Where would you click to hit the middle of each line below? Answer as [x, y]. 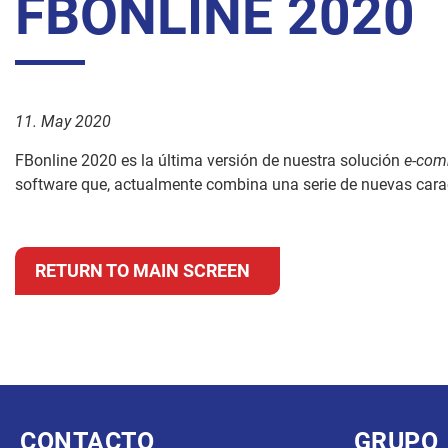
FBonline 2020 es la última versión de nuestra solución [209, 160]
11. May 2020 [63, 121]
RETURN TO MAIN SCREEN [142, 270]
